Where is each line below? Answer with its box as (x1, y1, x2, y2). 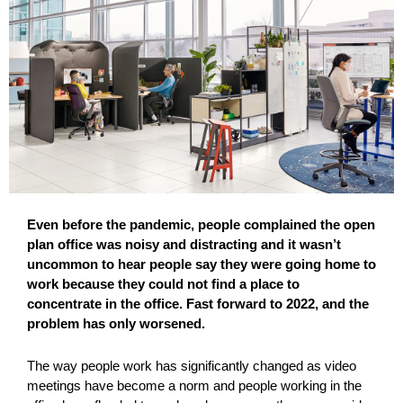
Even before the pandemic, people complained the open (27, 216, 375, 232)
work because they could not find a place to (27, 275, 300, 291)
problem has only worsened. (27, 315, 205, 331)
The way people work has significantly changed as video (27, 357, 356, 373)
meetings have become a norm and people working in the (27, 377, 362, 393)
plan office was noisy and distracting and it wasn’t (27, 236, 341, 252)
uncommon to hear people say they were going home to (27, 255, 376, 272)
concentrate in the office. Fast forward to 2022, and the (27, 295, 369, 311)
